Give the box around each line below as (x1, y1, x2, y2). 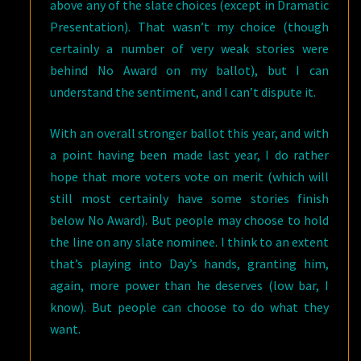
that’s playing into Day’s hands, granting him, (50, 255, 329, 272)
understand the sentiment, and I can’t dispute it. (50, 84, 317, 100)
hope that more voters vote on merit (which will (50, 168, 329, 185)
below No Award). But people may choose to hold (50, 212, 329, 228)
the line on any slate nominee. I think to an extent (50, 234, 329, 250)
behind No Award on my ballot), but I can (50, 62, 329, 78)
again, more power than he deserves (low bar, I (50, 277, 329, 293)
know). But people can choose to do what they (50, 299, 329, 315)
